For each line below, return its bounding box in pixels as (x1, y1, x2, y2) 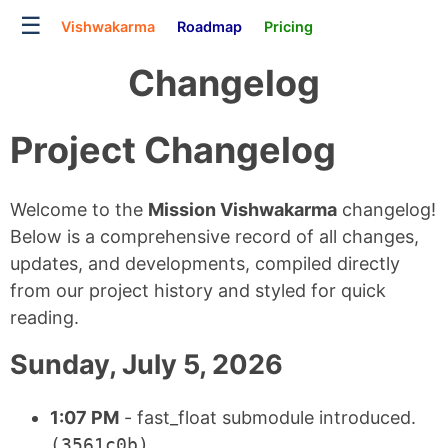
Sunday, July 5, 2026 (10, 348, 283, 382)
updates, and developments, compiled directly (10, 253, 400, 275)
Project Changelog (10, 128, 336, 173)
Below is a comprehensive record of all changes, (10, 226, 419, 248)
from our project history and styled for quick (10, 280, 386, 302)
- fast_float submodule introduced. (119, 406, 416, 428)
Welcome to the (10, 199, 148, 221)
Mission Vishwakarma (148, 199, 337, 221)
